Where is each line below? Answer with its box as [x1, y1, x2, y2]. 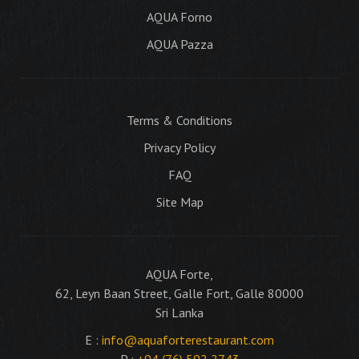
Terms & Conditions [127, 112, 232, 129]
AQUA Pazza [146, 36, 213, 53]
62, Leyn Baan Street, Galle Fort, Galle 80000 [55, 285, 304, 302]
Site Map [155, 194, 204, 211]
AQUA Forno [147, 9, 212, 26]
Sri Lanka [155, 305, 204, 321]
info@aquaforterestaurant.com [102, 332, 274, 349]
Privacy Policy [143, 139, 216, 156]
